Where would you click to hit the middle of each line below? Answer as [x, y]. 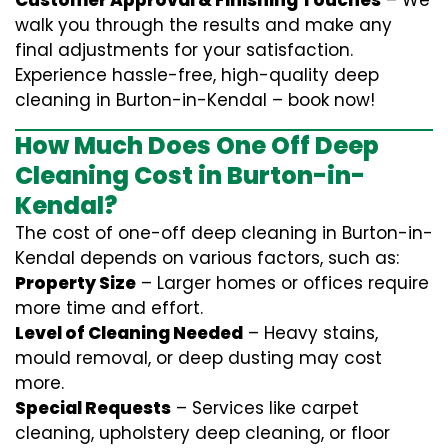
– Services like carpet [265, 408]
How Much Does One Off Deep [197, 145]
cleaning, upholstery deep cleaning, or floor [202, 433]
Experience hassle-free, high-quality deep [197, 75]
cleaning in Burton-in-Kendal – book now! [195, 100]
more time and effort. [109, 308]
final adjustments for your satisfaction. [184, 50]
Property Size [75, 283]
